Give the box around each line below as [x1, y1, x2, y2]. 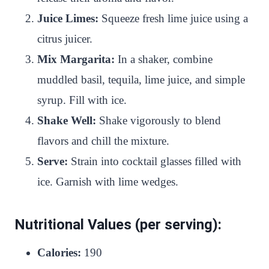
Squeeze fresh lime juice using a [98, 11, 248, 25]
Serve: [37, 154, 68, 168]
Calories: [37, 246, 81, 259]
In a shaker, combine [115, 52, 213, 65]
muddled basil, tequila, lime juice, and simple [37, 73, 245, 86]
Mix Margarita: [37, 52, 115, 65]
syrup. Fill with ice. [37, 93, 127, 106]
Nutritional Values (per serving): [14, 216, 222, 233]
